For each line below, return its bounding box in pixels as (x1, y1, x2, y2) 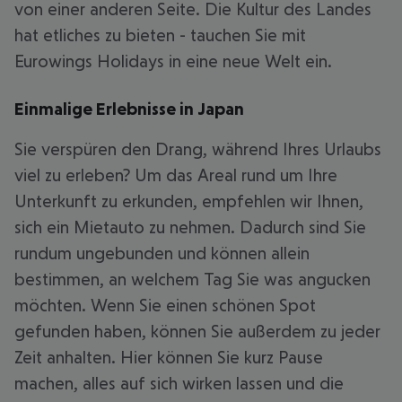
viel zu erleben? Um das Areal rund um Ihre (14, 165, 337, 185)
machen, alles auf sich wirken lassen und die (14, 373, 344, 393)
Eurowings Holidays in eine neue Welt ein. (14, 51, 332, 71)
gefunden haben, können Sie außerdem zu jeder (14, 321, 380, 341)
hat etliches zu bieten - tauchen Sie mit (14, 25, 306, 45)
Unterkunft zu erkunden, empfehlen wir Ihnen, (14, 191, 363, 211)
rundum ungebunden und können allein (14, 243, 310, 263)
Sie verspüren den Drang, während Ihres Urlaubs (14, 139, 381, 159)
